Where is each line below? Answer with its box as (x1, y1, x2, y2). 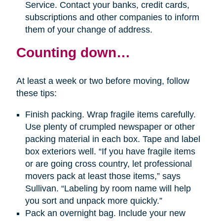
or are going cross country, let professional (25, 159, 192, 169)
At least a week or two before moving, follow (16, 76, 189, 86)
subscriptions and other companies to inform (25, 12, 199, 23)
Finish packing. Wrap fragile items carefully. (25, 110, 196, 120)
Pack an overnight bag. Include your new (25, 208, 185, 219)
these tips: (16, 88, 57, 99)
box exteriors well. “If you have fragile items (25, 147, 195, 157)
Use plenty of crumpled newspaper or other (25, 122, 195, 132)
